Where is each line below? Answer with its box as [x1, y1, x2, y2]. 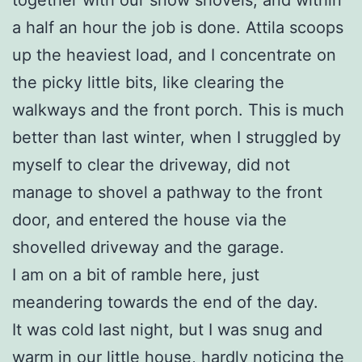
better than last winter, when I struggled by [12, 127, 341, 147]
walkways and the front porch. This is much [12, 99, 344, 120]
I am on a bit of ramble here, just [12, 264, 259, 284]
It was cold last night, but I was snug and [12, 319, 322, 339]
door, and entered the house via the [12, 209, 287, 229]
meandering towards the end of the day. [12, 292, 318, 312]
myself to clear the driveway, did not [12, 154, 290, 175]
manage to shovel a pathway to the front [12, 182, 322, 202]
